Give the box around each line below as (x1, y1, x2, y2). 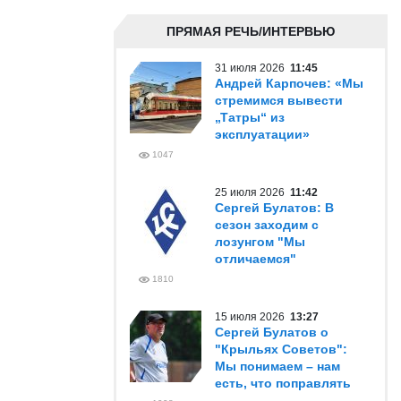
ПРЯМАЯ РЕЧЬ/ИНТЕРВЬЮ (166, 24, 335, 38)
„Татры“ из (215, 110, 285, 124)
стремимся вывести (215, 93, 343, 107)
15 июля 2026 (215, 311, 290, 323)
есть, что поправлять (215, 376, 351, 390)
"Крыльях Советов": (215, 342, 347, 356)
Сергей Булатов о (215, 325, 328, 339)
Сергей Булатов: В (215, 200, 334, 215)
